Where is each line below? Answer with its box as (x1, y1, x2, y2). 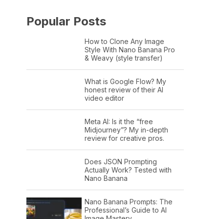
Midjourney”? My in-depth (84, 125, 168, 134)
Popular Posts (26, 14, 106, 28)
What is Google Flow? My (84, 77, 166, 86)
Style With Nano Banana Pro (84, 45, 175, 54)
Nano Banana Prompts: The (84, 197, 173, 206)
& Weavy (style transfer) (84, 53, 163, 62)
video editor (84, 93, 124, 102)
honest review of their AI (84, 85, 163, 94)
